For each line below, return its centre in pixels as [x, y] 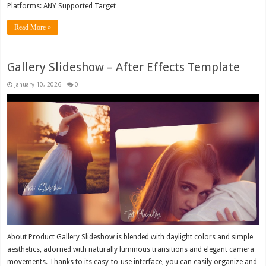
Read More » [33, 27]
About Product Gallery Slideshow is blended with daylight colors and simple [130, 237]
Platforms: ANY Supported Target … [66, 6]
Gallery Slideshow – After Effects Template [124, 67]
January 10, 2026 [38, 84]
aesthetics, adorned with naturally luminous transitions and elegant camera [131, 249]
